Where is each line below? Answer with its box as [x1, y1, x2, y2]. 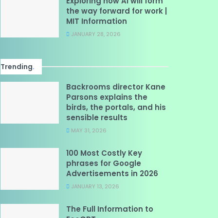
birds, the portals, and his [66, 102, 166, 112]
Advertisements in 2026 [66, 168, 158, 179]
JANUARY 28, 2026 [70, 30, 121, 38]
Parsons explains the [66, 92, 147, 102]
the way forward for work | [66, 6, 167, 16]
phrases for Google [66, 158, 141, 168]
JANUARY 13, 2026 [70, 182, 119, 190]
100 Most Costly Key [66, 148, 142, 158]
